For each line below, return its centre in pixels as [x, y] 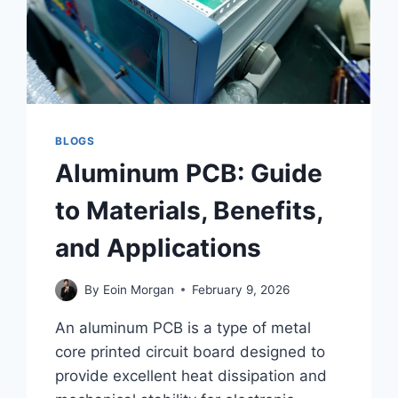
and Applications [159, 247]
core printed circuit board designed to [191, 351]
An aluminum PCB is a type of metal [183, 327]
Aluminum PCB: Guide [189, 173]
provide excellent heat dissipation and [191, 375]
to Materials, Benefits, [189, 210]
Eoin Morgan [138, 289]
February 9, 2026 [240, 289]
